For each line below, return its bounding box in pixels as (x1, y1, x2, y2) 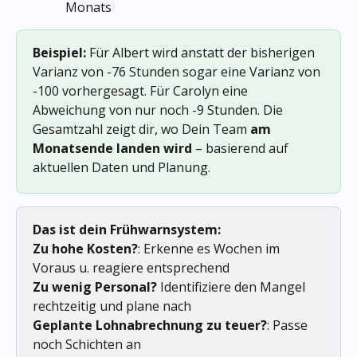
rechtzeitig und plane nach (33, 297, 191, 316)
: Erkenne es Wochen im (138, 240, 283, 258)
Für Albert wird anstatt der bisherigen (86, 43, 318, 61)
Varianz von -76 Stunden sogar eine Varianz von (33, 62, 324, 80)
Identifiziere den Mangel (157, 278, 308, 296)
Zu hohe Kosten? (33, 240, 138, 258)
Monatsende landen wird (33, 139, 192, 157)
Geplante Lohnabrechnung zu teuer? (33, 316, 267, 335)
